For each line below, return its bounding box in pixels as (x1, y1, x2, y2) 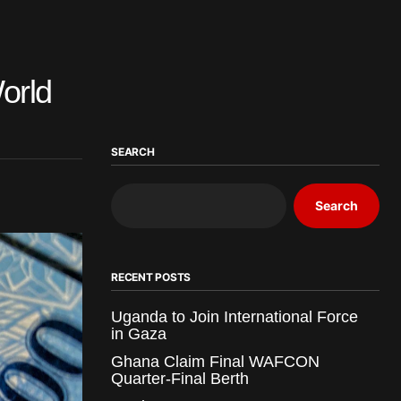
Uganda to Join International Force (111, 307, 358, 326)
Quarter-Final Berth (111, 369, 249, 388)
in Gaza (111, 324, 166, 343)
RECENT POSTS (111, 269, 192, 284)
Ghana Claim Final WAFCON (111, 352, 320, 371)
